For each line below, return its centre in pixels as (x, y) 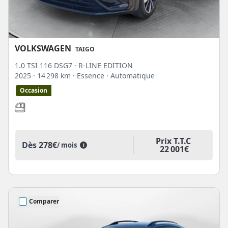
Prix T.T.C (173, 141)
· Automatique (131, 75)
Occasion (34, 90)
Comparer (44, 202)
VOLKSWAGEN (43, 48)
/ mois (68, 145)
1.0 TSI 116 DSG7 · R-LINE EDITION (74, 65)
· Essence (90, 75)
